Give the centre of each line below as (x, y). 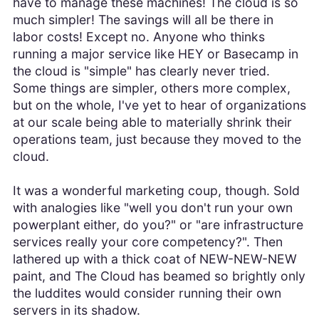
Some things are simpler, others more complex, (151, 88)
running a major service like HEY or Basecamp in (155, 54)
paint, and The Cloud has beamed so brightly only (159, 276)
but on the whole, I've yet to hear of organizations (159, 105)
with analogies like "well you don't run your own (152, 208)
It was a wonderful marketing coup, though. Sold (156, 191)
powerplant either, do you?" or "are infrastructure (158, 225)
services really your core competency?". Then (147, 242)
